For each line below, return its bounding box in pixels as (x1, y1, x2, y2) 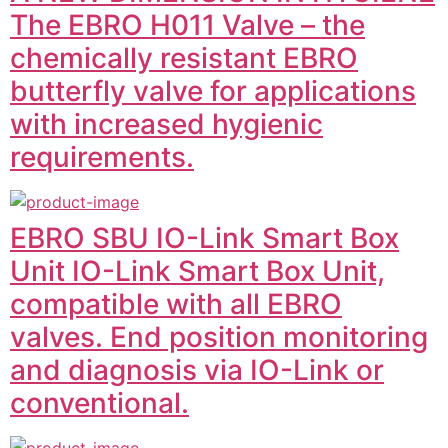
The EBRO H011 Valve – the (10, 8, 365, 42)
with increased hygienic (10, 107, 323, 141)
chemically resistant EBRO (10, 41, 358, 75)
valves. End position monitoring (10, 320, 428, 354)
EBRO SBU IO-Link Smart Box (10, 221, 399, 255)
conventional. (10, 386, 189, 420)
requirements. (10, 140, 194, 174)
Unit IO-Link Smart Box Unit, (10, 254, 385, 288)
